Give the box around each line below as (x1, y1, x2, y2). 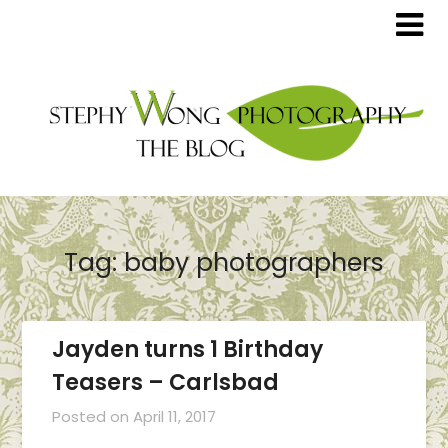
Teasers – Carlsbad (52, 366, 280, 398)
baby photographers (124, 244, 384, 280)
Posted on (52, 405, 134, 427)
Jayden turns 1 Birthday (52, 333, 324, 365)
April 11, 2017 (133, 405, 217, 427)
